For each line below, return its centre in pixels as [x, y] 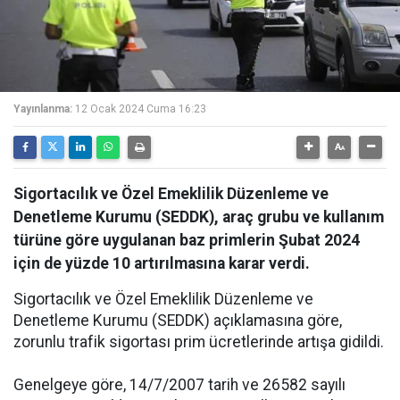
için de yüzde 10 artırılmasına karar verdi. [162, 263]
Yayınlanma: [43, 109]
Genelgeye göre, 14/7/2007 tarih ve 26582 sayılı [179, 385]
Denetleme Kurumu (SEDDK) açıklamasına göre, [178, 321]
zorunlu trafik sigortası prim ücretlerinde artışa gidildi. [199, 342]
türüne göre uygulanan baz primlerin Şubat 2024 [187, 240]
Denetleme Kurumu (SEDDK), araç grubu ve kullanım [199, 217]
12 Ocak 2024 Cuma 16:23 [141, 109]
